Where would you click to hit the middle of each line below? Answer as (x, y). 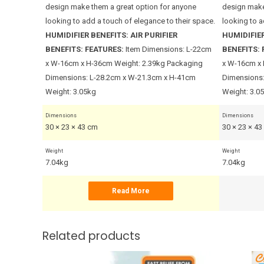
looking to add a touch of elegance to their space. (130, 21)
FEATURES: (104, 49)
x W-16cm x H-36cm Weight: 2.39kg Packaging (124, 63)
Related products (91, 236)
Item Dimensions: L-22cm (169, 49)
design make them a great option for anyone (121, 6)
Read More (131, 191)
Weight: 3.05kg (71, 91)
